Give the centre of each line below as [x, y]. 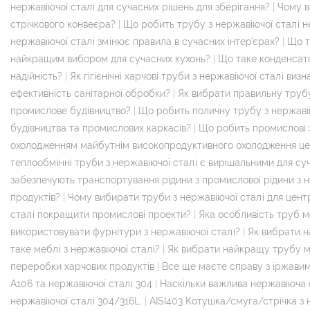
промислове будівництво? [71, 110]
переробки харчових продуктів [82, 266]
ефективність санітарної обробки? [90, 93]
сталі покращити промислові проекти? [101, 214]
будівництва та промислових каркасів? [101, 128]
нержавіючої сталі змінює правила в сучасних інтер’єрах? [145, 41]
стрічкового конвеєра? [63, 24]
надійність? [36, 76]
